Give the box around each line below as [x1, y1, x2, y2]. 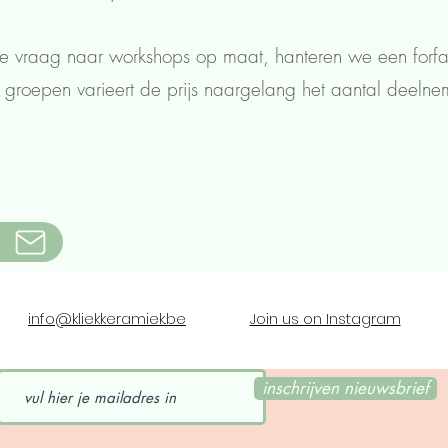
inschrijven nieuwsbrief [262, 377, 429, 400]
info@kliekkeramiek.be [28, 308, 186, 330]
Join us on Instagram [249, 308, 401, 330]
